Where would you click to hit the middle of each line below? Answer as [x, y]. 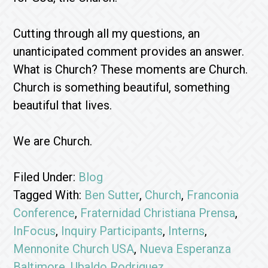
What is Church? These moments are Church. [131, 69]
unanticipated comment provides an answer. [129, 51]
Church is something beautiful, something [122, 87]
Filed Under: [46, 177]
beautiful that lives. [63, 105]
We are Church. [53, 141]
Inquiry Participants [112, 231]
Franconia [213, 195]
